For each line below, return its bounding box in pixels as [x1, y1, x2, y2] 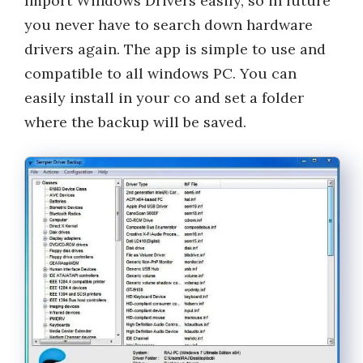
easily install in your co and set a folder [24, 88, 304, 107]
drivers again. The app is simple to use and [24, 40, 326, 58]
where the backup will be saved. [24, 113, 246, 131]
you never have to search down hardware [24, 15, 313, 34]
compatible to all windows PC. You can [24, 64, 297, 83]
